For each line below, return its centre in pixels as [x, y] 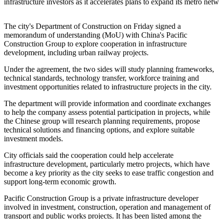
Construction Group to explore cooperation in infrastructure [95, 44]
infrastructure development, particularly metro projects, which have [107, 164]
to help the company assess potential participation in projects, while [107, 112]
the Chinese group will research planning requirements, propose [102, 121]
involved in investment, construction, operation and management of [107, 207]
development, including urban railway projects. [76, 53]
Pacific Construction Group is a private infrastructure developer [101, 198]
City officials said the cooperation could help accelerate [89, 155]
